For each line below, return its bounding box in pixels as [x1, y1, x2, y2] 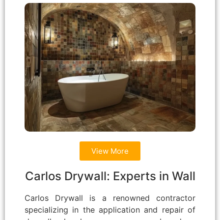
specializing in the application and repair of [25, 204, 195, 215]
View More [91, 146, 129, 156]
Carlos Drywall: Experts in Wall [25, 168, 195, 183]
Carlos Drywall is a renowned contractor [25, 192, 195, 203]
